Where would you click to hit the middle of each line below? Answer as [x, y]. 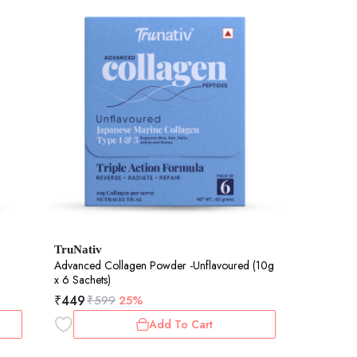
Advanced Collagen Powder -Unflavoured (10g [164, 265]
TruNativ [78, 249]
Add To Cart [180, 324]
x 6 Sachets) [82, 279]
